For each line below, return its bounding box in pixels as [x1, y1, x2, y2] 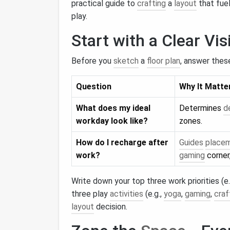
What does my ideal [76, 103, 150, 113]
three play [71, 189, 110, 199]
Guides [179, 138, 203, 147]
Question [76, 82, 111, 91]
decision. [94, 202, 127, 212]
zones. [179, 116, 202, 126]
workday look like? [76, 116, 148, 126]
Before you [71, 56, 113, 66]
